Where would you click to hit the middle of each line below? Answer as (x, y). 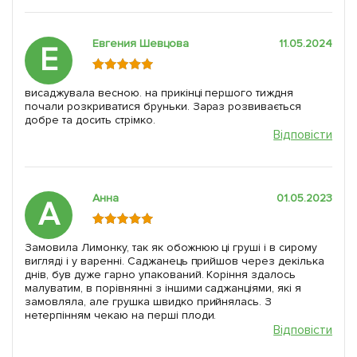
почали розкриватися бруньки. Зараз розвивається (163, 106)
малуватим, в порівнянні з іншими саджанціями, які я (163, 288)
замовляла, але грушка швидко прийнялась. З (149, 301)
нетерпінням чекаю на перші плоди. (121, 315)
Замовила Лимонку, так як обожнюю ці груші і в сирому (171, 247)
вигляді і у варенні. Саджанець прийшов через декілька (175, 261)
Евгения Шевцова (141, 43)
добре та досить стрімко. (90, 120)
